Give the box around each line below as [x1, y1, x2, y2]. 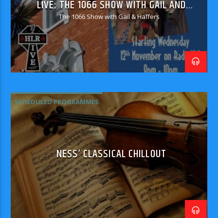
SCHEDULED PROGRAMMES [15, 97, 99, 106]
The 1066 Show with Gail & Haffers [58, 12, 160, 21]
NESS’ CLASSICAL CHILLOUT [56, 145, 166, 163]
